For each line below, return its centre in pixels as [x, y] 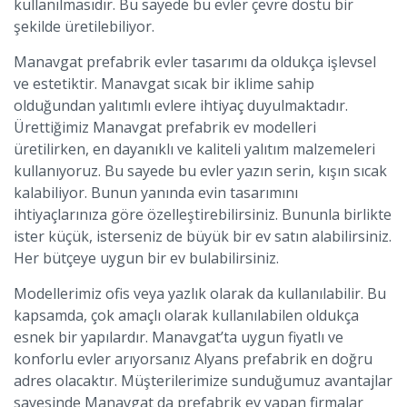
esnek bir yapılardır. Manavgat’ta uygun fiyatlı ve [179, 337]
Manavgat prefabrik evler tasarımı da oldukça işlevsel [195, 62]
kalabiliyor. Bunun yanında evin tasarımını [156, 193]
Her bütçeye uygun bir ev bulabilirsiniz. [148, 258]
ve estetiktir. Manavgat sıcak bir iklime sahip [164, 84]
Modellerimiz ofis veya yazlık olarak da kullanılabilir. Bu [200, 293]
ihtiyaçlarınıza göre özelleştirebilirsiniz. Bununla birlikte [203, 214]
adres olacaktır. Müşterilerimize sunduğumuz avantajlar [203, 381]
